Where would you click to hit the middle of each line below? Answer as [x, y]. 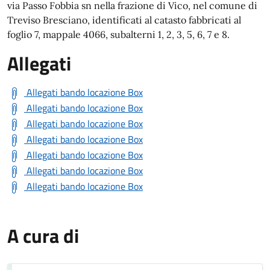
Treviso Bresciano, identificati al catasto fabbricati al [124, 20]
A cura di [43, 236]
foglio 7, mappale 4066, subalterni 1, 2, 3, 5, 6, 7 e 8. [118, 34]
